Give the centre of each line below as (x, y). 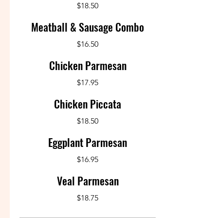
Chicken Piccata (88, 104)
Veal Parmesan (88, 181)
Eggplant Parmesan (88, 142)
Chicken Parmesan (88, 65)
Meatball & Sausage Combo (88, 27)
